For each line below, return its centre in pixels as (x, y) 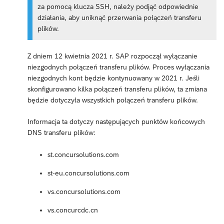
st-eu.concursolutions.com (88, 173)
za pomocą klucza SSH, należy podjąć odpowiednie (118, 6)
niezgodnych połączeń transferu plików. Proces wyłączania (118, 67)
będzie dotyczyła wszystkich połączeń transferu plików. (113, 100)
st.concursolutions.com (83, 155)
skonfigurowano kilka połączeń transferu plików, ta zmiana (117, 89)
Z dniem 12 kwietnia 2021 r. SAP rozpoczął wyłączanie (112, 56)
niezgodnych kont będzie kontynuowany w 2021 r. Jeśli (113, 78)
